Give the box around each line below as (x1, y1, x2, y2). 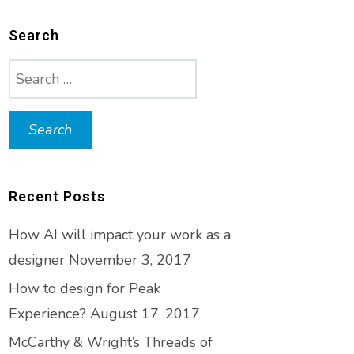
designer (9, 250, 65, 269)
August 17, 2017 (90, 304, 200, 323)
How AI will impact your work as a (9, 225, 231, 244)
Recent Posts (9, 188, 106, 205)
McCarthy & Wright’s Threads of (9, 333, 213, 352)
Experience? (9, 304, 86, 323)
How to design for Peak (9, 279, 160, 298)
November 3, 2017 (69, 250, 191, 269)
